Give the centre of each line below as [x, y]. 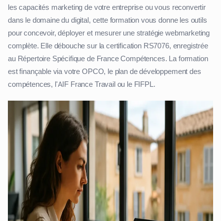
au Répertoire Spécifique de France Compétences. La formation [108, 58]
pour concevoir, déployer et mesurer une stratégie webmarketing [109, 33]
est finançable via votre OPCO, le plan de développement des [105, 71]
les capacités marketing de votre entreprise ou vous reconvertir [107, 7]
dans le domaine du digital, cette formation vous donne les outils [108, 20]
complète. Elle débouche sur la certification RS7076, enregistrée [108, 46]
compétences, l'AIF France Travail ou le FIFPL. [82, 84]
